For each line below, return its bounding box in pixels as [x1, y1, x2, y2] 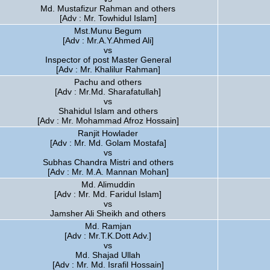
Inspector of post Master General [45, 55, 171, 64]
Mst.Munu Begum [74, 26, 142, 36]
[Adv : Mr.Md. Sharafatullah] [55, 87, 161, 96]
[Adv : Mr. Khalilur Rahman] [55, 64, 160, 74]
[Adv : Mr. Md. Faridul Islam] [54, 189, 162, 199]
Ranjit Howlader [78, 128, 138, 138]
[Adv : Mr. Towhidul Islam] [59, 13, 157, 23]
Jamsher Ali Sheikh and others [50, 209, 166, 218]
